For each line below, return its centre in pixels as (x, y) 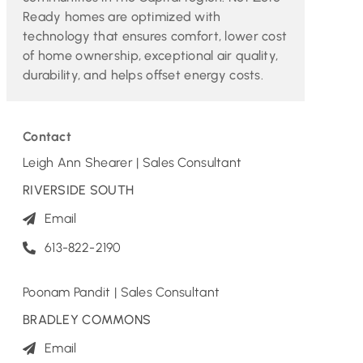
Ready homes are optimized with (122, 16)
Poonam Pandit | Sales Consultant (121, 292)
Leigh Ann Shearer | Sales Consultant (132, 162)
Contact (47, 136)
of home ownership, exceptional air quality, (150, 55)
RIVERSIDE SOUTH (78, 190)
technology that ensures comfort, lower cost (155, 36)
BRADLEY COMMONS (87, 319)
